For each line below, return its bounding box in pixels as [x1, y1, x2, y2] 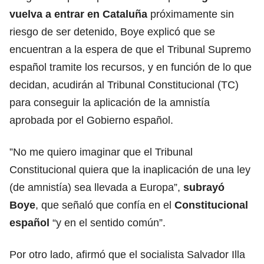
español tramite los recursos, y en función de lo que [9, 61, 252, 73]
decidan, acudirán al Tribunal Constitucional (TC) [9, 78, 239, 91]
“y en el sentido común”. [49, 216, 166, 229]
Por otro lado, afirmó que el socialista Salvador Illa [9, 248, 245, 260]
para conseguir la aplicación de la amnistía [9, 96, 210, 108]
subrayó [180, 181, 225, 193]
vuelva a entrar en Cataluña [9, 8, 147, 20]
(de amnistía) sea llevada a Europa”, [9, 181, 180, 193]
